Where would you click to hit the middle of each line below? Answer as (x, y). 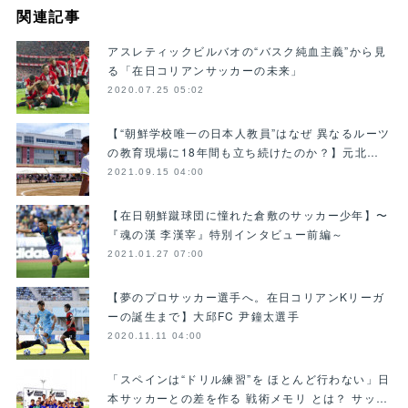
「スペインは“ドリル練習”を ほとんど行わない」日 (249, 378)
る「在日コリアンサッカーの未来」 (205, 69)
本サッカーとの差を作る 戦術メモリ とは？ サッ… (248, 397)
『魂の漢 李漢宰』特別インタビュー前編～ (226, 233)
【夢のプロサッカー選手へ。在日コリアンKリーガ (246, 296)
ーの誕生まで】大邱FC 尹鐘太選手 (204, 315)
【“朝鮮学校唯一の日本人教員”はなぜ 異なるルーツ (249, 132)
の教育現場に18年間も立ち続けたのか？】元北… (244, 151)
